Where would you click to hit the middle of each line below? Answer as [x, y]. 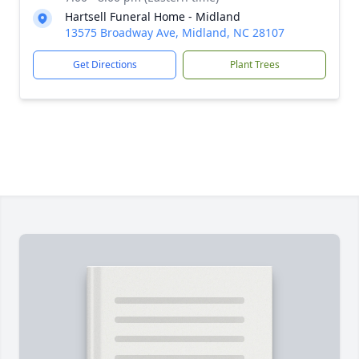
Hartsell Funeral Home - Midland [153, 16]
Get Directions [105, 65]
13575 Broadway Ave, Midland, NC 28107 [175, 32]
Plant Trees [254, 65]
